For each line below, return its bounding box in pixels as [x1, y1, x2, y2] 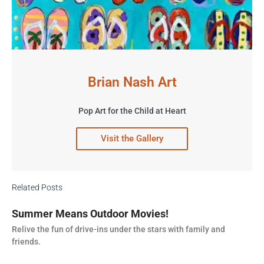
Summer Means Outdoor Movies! [12, 207, 169, 220]
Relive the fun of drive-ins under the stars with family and [12, 225, 225, 234]
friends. [12, 237, 41, 246]
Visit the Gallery [101, 133, 163, 144]
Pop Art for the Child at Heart [78, 106, 186, 115]
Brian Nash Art [87, 74, 177, 90]
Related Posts [12, 183, 62, 192]
